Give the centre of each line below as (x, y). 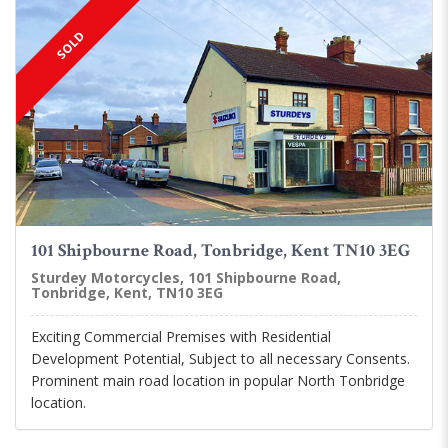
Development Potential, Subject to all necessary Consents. (220, 359)
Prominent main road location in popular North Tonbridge (218, 381)
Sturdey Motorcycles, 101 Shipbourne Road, (186, 278)
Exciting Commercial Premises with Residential (181, 337)
